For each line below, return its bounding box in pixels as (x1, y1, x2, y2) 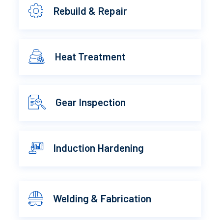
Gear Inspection (55, 95, 126, 108)
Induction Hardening (53, 141, 144, 154)
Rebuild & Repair (53, 4, 128, 17)
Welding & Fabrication (53, 192, 152, 204)
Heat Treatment (55, 50, 126, 62)
